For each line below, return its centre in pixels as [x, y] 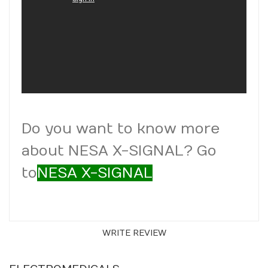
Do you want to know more [121, 128]
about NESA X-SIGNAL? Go [119, 150]
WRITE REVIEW [134, 233]
